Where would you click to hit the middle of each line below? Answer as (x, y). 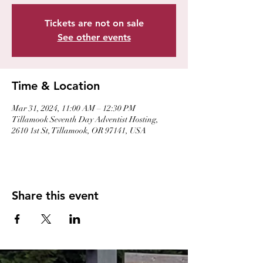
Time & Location (56, 86)
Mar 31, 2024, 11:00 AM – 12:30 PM (74, 108)
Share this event (55, 195)
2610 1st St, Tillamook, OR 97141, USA (79, 131)
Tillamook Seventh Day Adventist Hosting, (85, 119)
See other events (94, 37)
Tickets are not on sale (94, 23)
